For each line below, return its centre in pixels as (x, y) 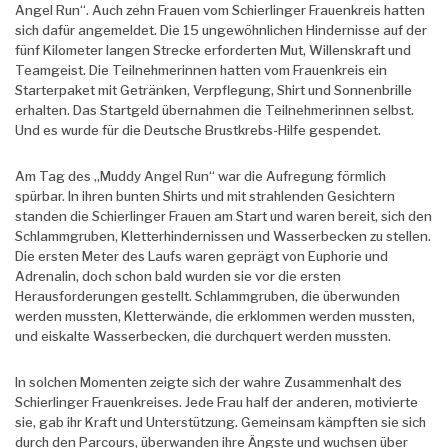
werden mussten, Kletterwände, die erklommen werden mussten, (215, 316)
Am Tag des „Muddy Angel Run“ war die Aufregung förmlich (200, 176)
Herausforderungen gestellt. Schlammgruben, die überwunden (207, 296)
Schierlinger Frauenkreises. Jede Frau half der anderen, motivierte (216, 402)
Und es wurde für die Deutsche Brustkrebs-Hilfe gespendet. (198, 130)
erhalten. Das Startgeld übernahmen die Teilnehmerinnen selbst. (214, 110)
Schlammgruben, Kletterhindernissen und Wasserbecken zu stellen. (223, 236)
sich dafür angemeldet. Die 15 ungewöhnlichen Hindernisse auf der (221, 30)
